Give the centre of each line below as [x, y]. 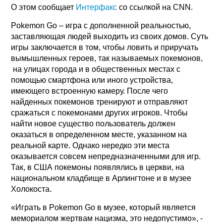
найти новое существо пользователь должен [93, 123]
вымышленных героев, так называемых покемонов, [107, 58]
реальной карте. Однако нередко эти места [90, 145]
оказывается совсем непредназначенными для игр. [106, 156]
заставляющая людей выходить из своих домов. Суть [110, 36]
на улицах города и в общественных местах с [96, 69]
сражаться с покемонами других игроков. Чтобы [100, 112]
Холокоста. [31, 189]
